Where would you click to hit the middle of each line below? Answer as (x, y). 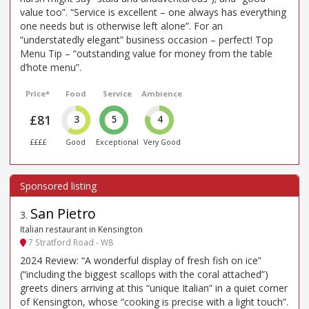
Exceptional (118, 142)
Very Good (162, 142)
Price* (38, 94)
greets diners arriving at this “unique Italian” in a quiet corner (154, 288)
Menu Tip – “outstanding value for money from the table (146, 54)
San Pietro (63, 214)
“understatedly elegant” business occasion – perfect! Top (147, 40)
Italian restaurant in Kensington (81, 229)
